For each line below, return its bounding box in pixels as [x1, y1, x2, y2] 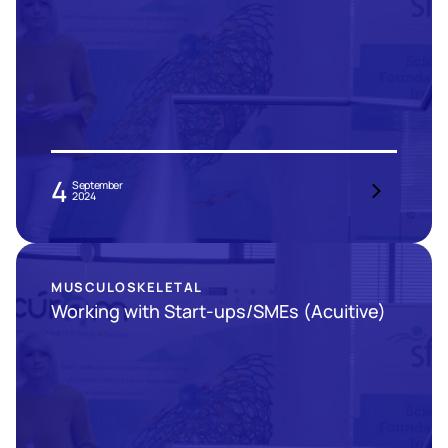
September [72, 178, 123, 192]
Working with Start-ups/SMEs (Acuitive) [51, 299, 386, 323]
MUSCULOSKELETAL [51, 278, 203, 296]
